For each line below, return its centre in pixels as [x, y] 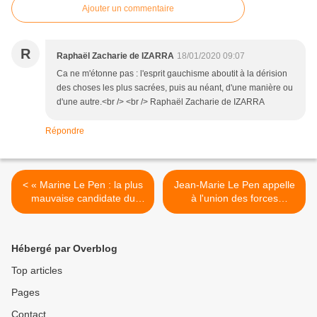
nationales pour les [234, 212]
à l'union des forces [234, 198]
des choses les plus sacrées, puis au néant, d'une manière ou [175, 88]
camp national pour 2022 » [83, 212]
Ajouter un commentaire [128, 9]
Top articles [37, 271]
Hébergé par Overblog [64, 249]
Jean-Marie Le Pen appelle [234, 185]
